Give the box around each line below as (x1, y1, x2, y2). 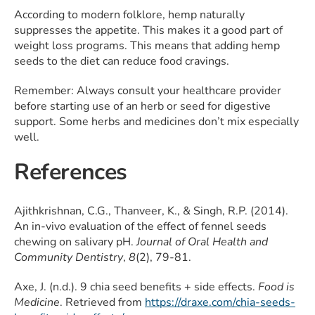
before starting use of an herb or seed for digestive (14, 98, 271, 115)
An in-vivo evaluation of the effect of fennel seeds (14, 219, 266, 235)
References (14, 157, 127, 188)
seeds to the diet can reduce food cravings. (14, 53, 229, 70)
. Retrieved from (60, 295, 145, 311)
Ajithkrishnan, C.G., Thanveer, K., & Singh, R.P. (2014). (14, 203, 288, 219)
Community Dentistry (14, 250, 123, 266)
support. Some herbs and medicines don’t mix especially (14, 114, 299, 130)
